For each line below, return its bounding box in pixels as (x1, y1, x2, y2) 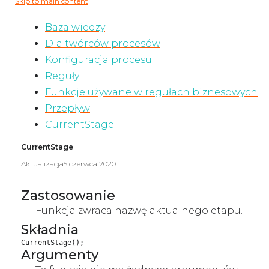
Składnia (21, 221, 79, 238)
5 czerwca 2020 (64, 159, 116, 168)
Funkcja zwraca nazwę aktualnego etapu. (35, 204, 243, 216)
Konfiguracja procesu (45, 53, 152, 65)
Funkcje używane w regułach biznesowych (45, 86, 258, 98)
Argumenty (21, 246, 98, 263)
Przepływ (45, 102, 90, 114)
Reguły (45, 70, 79, 82)
